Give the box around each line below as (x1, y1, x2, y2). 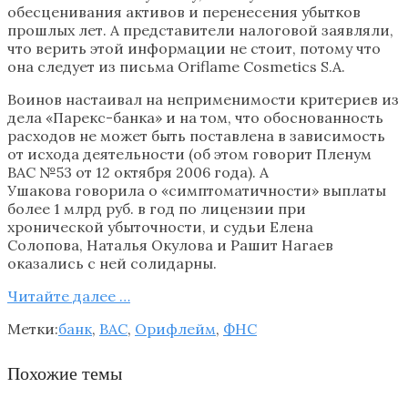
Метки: (7, 319, 58, 338)
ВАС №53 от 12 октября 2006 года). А (7, 162, 269, 181)
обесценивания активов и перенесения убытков (7, 2, 361, 21)
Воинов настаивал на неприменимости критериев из (7, 89, 399, 108)
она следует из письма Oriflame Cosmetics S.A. (7, 56, 345, 76)
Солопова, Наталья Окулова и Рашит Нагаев (7, 235, 333, 254)
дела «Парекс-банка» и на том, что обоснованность (7, 107, 383, 127)
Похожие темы (7, 362, 122, 385)
